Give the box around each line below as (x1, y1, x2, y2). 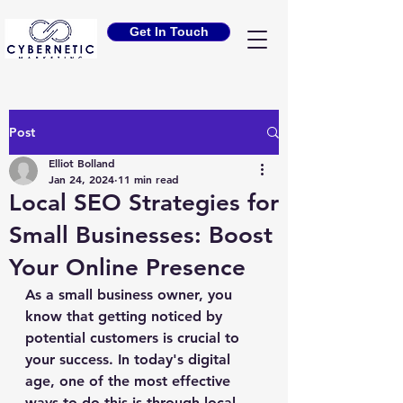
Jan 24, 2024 (49, 172, 114, 186)
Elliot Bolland (49, 156, 115, 170)
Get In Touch (129, 24, 209, 39)
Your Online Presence (9, 254, 246, 282)
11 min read (118, 172, 179, 186)
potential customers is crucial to (25, 329, 244, 346)
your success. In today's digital (25, 351, 235, 368)
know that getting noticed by (25, 308, 227, 325)
